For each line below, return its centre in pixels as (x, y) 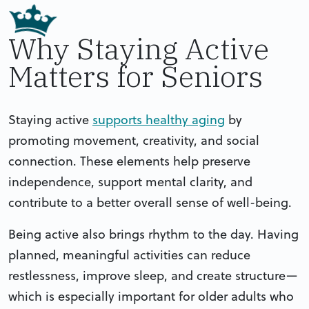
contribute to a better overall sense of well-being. (150, 202)
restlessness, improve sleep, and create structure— (153, 275)
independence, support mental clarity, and (130, 181)
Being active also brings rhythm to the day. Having (153, 234)
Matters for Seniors (136, 76)
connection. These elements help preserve (129, 161)
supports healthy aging (159, 119)
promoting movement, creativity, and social (134, 140)
